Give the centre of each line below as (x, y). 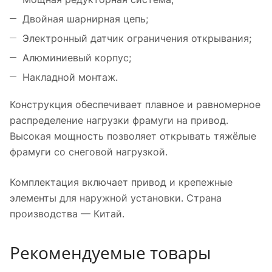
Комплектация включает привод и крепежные (121, 182)
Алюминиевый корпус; (77, 58)
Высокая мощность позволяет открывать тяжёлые (133, 136)
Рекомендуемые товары (110, 252)
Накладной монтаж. (70, 77)
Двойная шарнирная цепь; (85, 19)
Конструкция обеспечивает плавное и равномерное (135, 105)
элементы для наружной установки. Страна (116, 198)
